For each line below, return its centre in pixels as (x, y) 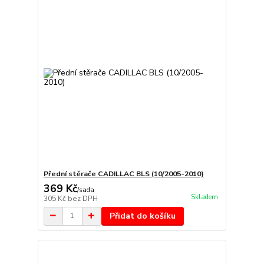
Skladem (204, 197)
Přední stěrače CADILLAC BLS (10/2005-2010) (123, 174)
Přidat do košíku (142, 216)
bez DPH (82, 198)
